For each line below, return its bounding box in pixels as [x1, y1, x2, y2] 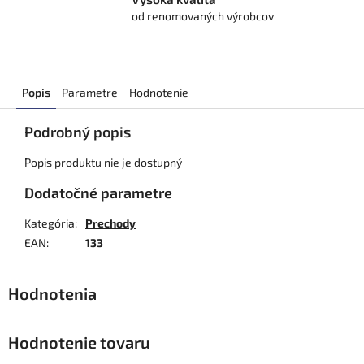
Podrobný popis [24, 123, 131, 141]
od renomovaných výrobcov [131, 9, 274, 24]
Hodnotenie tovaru [8, 332, 150, 353]
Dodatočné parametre [24, 184, 172, 202]
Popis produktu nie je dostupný [24, 155, 182, 170]
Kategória [24, 216, 75, 231]
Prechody [85, 216, 136, 231]
